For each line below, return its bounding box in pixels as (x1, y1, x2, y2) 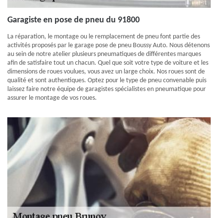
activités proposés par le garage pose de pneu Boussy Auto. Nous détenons (7, 42, 210, 49)
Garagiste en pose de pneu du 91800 (7, 16, 140, 25)
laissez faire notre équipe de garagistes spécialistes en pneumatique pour (7, 86, 206, 93)
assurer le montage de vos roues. (7, 94, 97, 102)
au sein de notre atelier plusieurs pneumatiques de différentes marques (7, 51, 201, 58)
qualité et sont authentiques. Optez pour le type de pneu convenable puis (7, 77, 206, 84)
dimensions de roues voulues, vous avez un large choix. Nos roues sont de (7, 68, 205, 75)
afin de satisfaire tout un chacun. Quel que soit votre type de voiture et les (7, 59, 208, 67)
